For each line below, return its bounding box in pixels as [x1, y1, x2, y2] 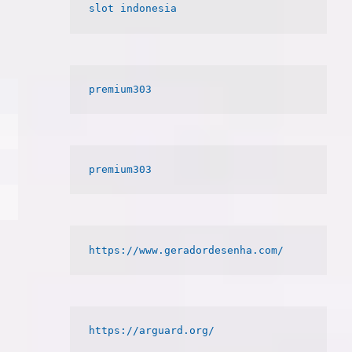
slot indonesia [89, 2, 178, 15]
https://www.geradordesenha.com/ [89, 244, 284, 256]
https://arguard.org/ [89, 324, 215, 336]
